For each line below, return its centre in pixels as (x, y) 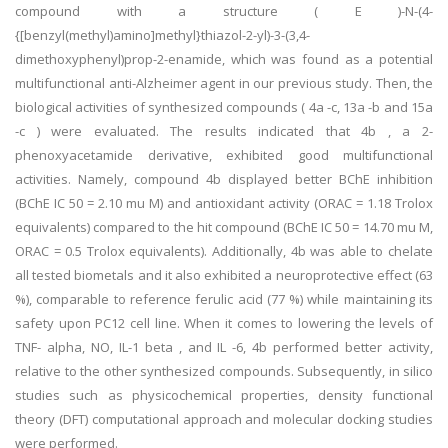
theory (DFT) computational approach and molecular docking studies (224, 419)
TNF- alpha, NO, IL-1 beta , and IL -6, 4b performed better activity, (224, 347)
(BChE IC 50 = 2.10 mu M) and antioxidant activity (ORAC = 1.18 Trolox (224, 203)
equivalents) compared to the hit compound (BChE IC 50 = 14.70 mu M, (224, 227)
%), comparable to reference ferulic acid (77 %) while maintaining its (224, 299)
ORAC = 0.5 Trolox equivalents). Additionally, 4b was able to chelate (224, 251)
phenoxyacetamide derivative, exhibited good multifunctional (224, 155)
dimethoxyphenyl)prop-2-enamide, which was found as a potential (224, 59)
